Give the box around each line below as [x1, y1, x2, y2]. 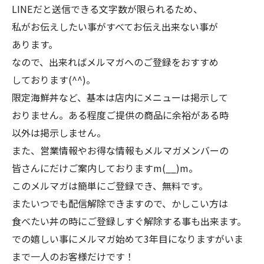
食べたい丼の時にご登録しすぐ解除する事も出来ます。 [12, 214, 246, 229]
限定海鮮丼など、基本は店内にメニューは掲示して [12, 90, 228, 105]
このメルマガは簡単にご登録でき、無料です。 [12, 179, 208, 193]
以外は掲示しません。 [12, 126, 106, 140]
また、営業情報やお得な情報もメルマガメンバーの [12, 143, 229, 158]
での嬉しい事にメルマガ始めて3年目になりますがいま [12, 232, 243, 246]
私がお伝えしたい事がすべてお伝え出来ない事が [12, 19, 218, 34]
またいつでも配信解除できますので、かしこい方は [12, 196, 228, 211]
